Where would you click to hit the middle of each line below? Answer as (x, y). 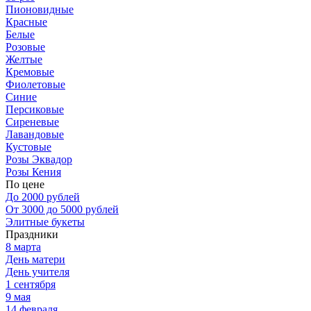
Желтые (24, 59)
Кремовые (30, 72)
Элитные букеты (45, 221)
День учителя (37, 271)
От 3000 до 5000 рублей (62, 209)
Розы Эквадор (39, 159)
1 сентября (31, 284)
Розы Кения (33, 171)
